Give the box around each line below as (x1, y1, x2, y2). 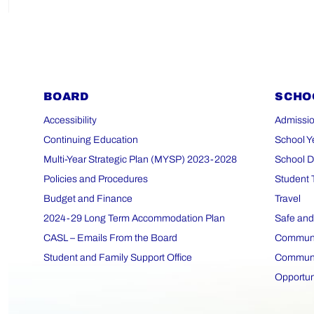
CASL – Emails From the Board (43, 233, 177, 244)
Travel (275, 193, 301, 205)
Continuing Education (43, 135, 138, 146)
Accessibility (43, 115, 97, 126)
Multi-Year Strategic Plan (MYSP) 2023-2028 (43, 154, 237, 165)
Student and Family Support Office (43, 252, 192, 264)
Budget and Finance (43, 193, 132, 205)
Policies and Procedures (43, 174, 148, 185)
